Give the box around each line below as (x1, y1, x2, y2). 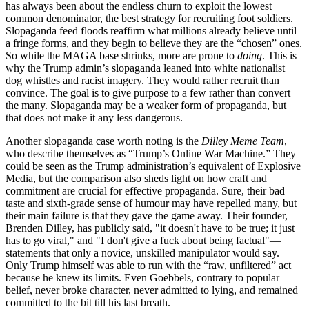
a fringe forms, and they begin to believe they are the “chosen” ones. (6, 37, 302, 49)
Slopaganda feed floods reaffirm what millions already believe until (6, 24, 297, 37)
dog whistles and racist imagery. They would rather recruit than (6, 74, 279, 86)
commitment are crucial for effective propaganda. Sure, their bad (6, 184, 285, 197)
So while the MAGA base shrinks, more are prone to (6, 49, 237, 61)
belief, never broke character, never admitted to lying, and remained (6, 283, 298, 296)
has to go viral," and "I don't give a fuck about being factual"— (6, 234, 281, 246)
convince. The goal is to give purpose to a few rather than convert (6, 86, 290, 99)
